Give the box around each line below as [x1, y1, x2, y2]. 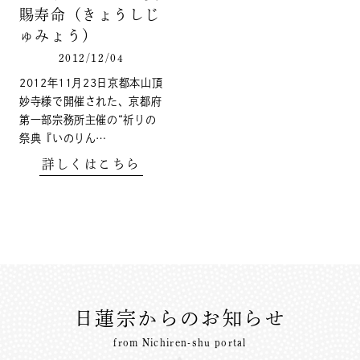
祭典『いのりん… [18, 133, 108, 145]
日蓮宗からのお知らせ [74, 308, 286, 328]
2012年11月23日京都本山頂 [18, 77, 163, 89]
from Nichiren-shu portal [113, 337, 247, 349]
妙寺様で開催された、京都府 [18, 96, 162, 108]
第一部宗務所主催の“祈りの [18, 114, 157, 126]
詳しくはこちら [42, 157, 141, 171]
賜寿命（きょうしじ [18, 7, 161, 22]
